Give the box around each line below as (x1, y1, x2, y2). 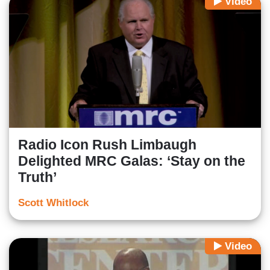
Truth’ (18, 169, 57, 186)
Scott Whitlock (18, 197, 89, 209)
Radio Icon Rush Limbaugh (18, 137, 196, 153)
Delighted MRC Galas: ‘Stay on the (18, 153, 245, 169)
